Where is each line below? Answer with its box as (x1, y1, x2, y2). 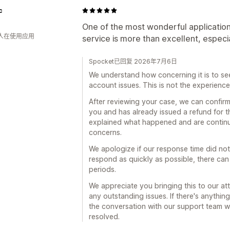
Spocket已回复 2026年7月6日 (89, 57, 177, 65)
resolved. (89, 212, 120, 221)
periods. (89, 164, 116, 174)
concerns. (89, 127, 122, 137)
